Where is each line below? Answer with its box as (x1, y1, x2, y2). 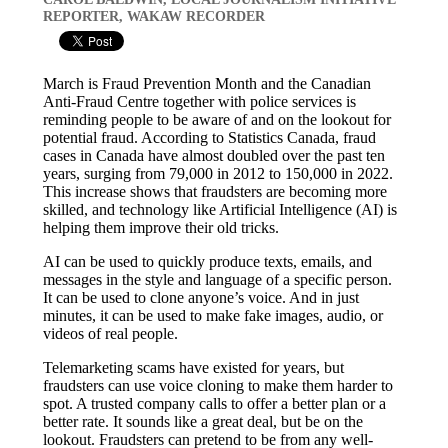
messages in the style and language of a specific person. (43, 270, 393, 288)
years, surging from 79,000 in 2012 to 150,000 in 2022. (43, 164, 394, 182)
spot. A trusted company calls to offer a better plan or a (43, 394, 387, 412)
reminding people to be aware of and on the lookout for (43, 110, 392, 128)
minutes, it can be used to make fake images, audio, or (43, 306, 384, 324)
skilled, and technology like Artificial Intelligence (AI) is (43, 200, 398, 218)
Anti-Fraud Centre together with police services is (43, 92, 357, 110)
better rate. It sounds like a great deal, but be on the (43, 412, 364, 430)
